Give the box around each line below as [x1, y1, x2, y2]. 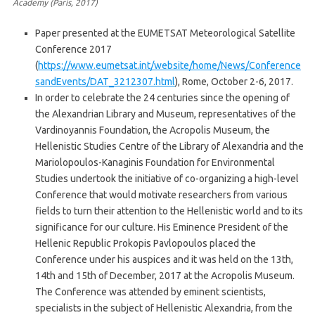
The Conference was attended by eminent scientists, [35, 286, 266, 298]
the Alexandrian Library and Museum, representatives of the [35, 108, 296, 120]
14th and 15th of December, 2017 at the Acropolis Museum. [35, 270, 295, 282]
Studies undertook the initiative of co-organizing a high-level [35, 173, 299, 185]
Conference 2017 [35, 44, 112, 56]
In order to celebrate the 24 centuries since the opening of [35, 92, 290, 104]
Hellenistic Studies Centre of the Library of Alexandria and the [35, 141, 304, 153]
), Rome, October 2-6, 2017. [175, 76, 293, 88]
